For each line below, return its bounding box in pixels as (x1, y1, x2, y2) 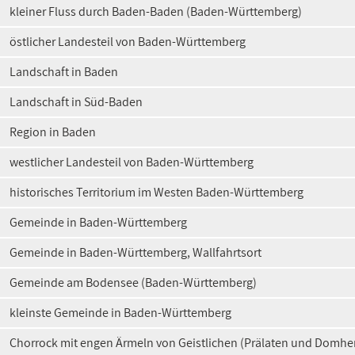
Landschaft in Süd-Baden (10, 94, 143, 110)
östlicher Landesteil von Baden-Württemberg (10, 33, 246, 50)
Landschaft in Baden (10, 63, 118, 80)
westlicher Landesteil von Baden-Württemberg (10, 154, 254, 170)
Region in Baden (10, 124, 96, 140)
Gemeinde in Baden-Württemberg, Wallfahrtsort (10, 244, 261, 261)
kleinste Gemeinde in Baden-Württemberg (10, 304, 231, 321)
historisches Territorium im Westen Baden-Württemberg (10, 184, 303, 200)
